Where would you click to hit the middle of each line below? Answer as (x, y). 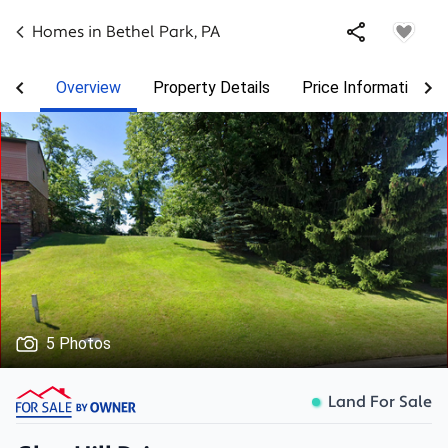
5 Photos (78, 343)
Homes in (69, 32)
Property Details (211, 87)
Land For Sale (380, 401)
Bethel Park (150, 32)
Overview (88, 87)
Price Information (363, 87)
